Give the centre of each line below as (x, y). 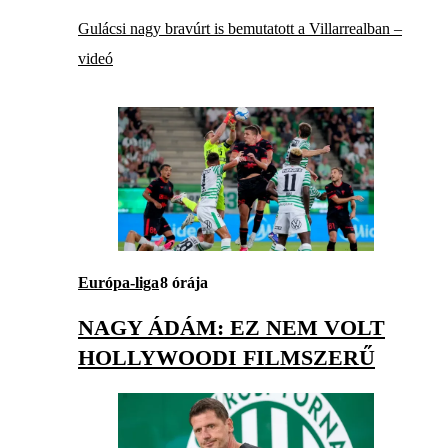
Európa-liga (118, 283)
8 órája (184, 283)
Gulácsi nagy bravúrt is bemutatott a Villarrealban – (240, 28)
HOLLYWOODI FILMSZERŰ (226, 358)
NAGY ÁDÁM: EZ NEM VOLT (231, 328)
